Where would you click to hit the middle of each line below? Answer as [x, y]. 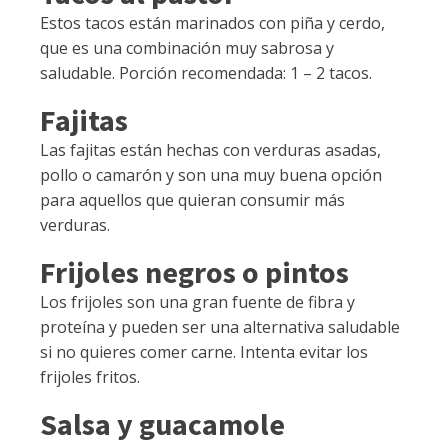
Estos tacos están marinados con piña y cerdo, [212, 23]
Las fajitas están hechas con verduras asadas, [210, 150]
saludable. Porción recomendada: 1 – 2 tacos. [206, 73]
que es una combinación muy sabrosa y [187, 48]
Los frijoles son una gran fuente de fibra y [197, 302]
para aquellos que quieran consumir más [192, 200]
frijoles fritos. [90, 377]
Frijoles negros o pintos [194, 272]
